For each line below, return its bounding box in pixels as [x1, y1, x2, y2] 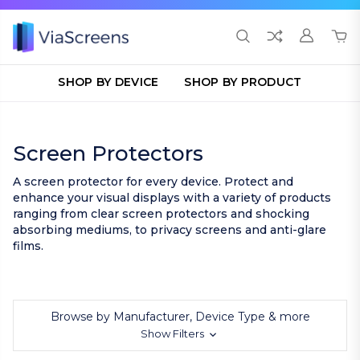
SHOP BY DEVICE [58, 75, 159, 89]
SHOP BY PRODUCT [184, 75, 302, 89]
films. [13, 239, 43, 253]
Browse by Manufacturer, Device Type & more [50, 309, 310, 324]
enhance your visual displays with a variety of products [13, 190, 331, 205]
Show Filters [141, 327, 207, 340]
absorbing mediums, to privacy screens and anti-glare [13, 223, 326, 237]
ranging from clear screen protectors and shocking [13, 207, 309, 221]
